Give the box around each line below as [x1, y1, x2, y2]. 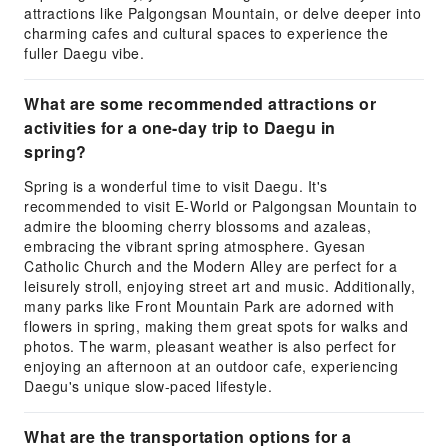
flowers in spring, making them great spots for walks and [24, 316, 408, 336]
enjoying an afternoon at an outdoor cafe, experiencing [24, 356, 398, 376]
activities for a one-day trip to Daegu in [24, 116, 336, 139]
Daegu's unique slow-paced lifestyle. [24, 376, 272, 396]
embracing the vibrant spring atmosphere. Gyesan [24, 236, 366, 256]
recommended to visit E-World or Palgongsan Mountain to [24, 196, 417, 216]
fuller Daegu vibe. [24, 43, 144, 63]
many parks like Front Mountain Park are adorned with [24, 296, 394, 316]
